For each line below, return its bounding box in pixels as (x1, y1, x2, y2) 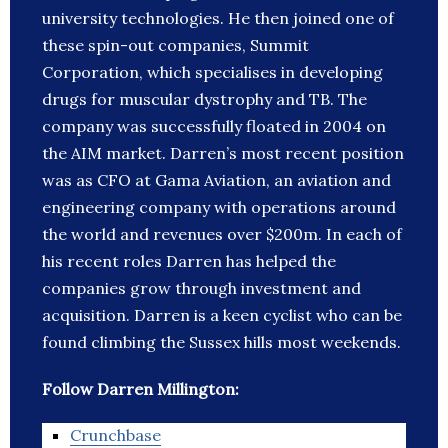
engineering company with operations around (42, 197, 396, 218)
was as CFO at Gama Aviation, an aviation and (42, 170, 391, 191)
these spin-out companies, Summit (42, 35, 309, 56)
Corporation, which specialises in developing (42, 62, 383, 83)
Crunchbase (70, 425, 161, 446)
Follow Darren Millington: (42, 379, 239, 400)
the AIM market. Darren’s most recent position (42, 143, 404, 164)
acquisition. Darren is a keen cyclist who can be (42, 305, 402, 326)
